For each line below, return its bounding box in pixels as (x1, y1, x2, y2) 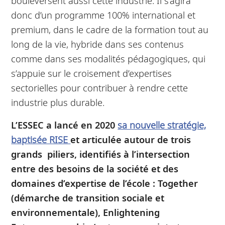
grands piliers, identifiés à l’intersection (11, 147, 190, 160)
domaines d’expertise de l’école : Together (11, 176, 198, 189)
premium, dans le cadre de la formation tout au (11, 23, 209, 36)
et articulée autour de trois (70, 133, 191, 146)
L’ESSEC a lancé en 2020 (11, 118, 118, 131)
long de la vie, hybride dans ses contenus (11, 37, 184, 50)
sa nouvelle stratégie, (118, 118, 206, 131)
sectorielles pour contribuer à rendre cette (11, 81, 188, 94)
